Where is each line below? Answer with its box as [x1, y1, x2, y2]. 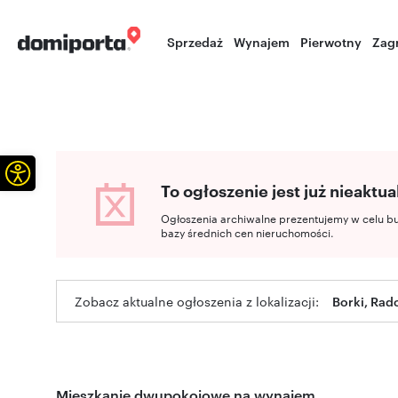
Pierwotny [300, 33, 362, 50]
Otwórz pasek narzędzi [16, 152, 131, 191]
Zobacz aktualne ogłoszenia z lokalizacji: [75, 292, 319, 310]
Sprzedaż [167, 33, 224, 50]
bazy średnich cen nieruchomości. [161, 224, 334, 240]
